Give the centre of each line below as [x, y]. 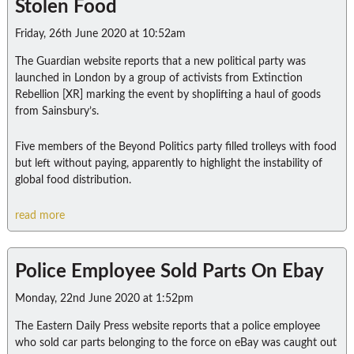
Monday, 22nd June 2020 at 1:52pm [104, 299]
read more [40, 216]
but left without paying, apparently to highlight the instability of [168, 164]
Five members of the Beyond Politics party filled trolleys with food [175, 147]
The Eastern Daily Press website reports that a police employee [167, 326]
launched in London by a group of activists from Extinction [158, 78]
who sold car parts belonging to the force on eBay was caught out [175, 343]
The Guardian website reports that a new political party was [160, 62]
